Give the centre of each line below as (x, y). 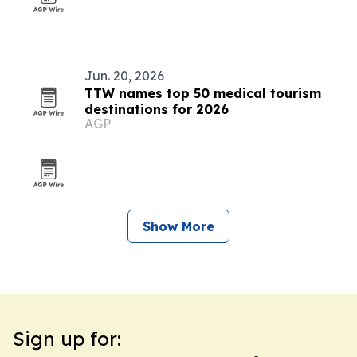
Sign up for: (67, 339)
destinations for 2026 (157, 109)
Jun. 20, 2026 (124, 76)
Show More (178, 226)
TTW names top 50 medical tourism (203, 93)
